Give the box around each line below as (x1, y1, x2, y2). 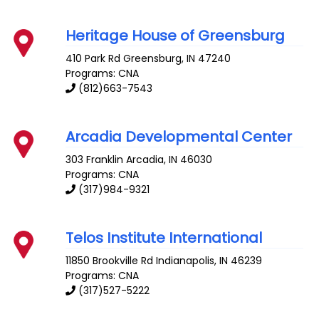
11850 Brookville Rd (66, 253, 154, 268)
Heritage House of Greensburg (66, 26, 286, 46)
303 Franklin (66, 152, 124, 167)
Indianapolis (156, 253, 215, 268)
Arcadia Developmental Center (66, 127, 293, 147)
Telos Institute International (66, 227, 263, 248)
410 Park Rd (66, 51, 121, 66)
